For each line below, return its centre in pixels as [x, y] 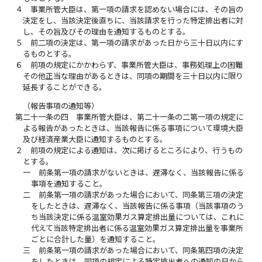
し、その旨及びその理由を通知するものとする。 [107, 32]
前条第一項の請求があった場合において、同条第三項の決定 [141, 195]
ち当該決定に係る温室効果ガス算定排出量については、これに [137, 217]
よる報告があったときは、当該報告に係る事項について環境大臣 [133, 128]
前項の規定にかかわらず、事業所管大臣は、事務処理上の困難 [137, 65]
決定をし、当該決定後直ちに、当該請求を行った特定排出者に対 [133, 21]
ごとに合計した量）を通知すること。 [95, 239]
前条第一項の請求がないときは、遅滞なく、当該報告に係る [141, 173]
